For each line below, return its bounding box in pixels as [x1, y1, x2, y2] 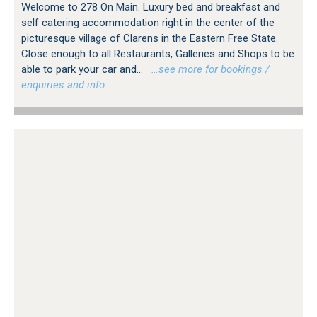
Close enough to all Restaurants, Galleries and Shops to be [21, 47, 294, 60]
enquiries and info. [21, 78, 108, 91]
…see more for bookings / [146, 62, 270, 76]
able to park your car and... [21, 62, 146, 76]
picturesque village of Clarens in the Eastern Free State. [21, 31, 278, 45]
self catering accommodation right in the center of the [21, 16, 275, 29]
